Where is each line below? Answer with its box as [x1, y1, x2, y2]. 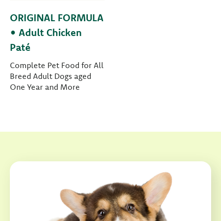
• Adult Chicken [10, 26, 82, 39]
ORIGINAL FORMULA [10, 11, 104, 24]
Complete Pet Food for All [10, 60, 104, 71]
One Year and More [10, 82, 80, 92]
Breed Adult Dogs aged [10, 71, 91, 81]
